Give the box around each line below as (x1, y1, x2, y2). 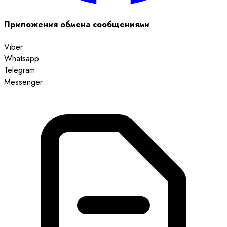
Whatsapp (4, 52, 39, 64)
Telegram (4, 64, 35, 76)
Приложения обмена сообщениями (4, 18, 149, 30)
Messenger (4, 75, 43, 88)
